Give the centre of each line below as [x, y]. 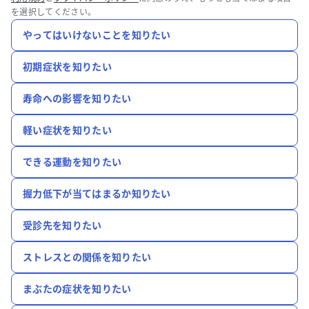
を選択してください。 [54, 12]
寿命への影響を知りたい [77, 98]
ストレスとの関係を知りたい [87, 257]
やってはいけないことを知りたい [97, 35]
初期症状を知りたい [67, 67]
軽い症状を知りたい [67, 130]
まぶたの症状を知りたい [77, 289]
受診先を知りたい [62, 225]
